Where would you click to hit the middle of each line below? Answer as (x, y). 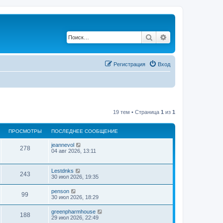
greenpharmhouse (73, 211)
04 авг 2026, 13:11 (74, 151)
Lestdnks (62, 170)
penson (60, 191)
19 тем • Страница (137, 112)
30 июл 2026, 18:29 (75, 197)
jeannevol (63, 145)
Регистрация (129, 64)
